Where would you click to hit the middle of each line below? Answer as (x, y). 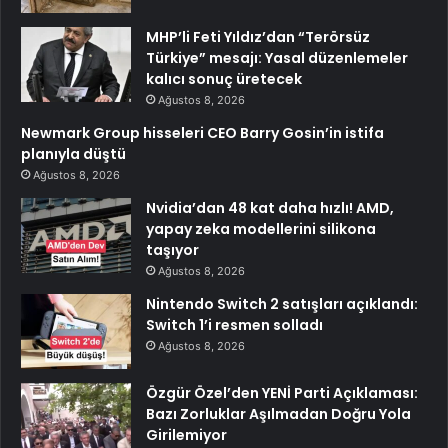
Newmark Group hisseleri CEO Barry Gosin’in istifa (202, 133)
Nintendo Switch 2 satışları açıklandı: (282, 304)
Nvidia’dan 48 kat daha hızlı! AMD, (270, 208)
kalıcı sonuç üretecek (224, 79)
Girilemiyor (186, 435)
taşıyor (172, 250)
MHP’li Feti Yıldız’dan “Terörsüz (258, 37)
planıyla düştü (73, 154)
